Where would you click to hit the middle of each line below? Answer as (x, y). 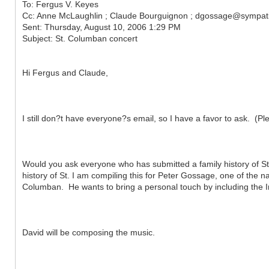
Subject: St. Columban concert (80, 38)
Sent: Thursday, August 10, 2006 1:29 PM (101, 27)
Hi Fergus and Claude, (65, 72)
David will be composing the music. (89, 232)
